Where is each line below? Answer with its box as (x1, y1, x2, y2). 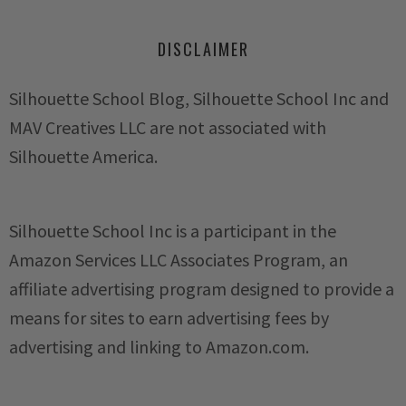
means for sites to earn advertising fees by (9, 306, 329, 330)
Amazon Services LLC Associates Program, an (9, 248, 348, 272)
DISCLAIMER (157, 37, 249, 62)
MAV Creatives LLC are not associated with (9, 116, 326, 140)
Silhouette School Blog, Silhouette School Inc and (9, 87, 389, 111)
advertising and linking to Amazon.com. (9, 335, 309, 359)
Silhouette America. (9, 145, 158, 169)
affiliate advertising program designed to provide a (9, 277, 394, 301)
